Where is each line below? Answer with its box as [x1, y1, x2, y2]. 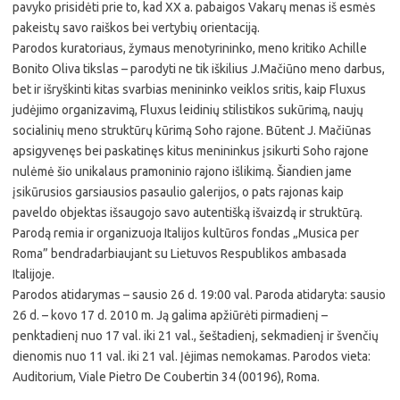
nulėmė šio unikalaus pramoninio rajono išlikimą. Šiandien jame [12, 164, 352, 179]
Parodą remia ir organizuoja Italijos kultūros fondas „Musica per [12, 226, 359, 240]
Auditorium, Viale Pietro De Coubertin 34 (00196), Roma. [12, 370, 320, 384]
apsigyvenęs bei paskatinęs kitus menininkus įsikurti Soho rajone [12, 144, 369, 158]
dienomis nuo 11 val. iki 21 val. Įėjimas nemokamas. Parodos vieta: [12, 349, 371, 363]
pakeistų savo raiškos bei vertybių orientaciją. [12, 21, 260, 35]
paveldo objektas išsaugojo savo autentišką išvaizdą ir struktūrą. [12, 205, 362, 220]
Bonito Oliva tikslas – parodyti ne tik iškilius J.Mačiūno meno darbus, [12, 62, 385, 76]
